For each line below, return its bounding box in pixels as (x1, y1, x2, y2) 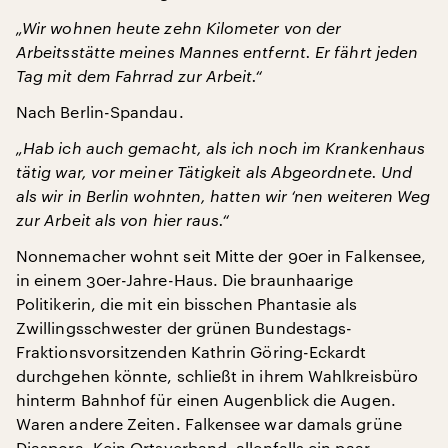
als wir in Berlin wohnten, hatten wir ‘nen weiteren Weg (16, 186, 431, 206)
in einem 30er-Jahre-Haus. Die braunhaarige (16, 270, 354, 290)
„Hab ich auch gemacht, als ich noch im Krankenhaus (16, 138, 425, 158)
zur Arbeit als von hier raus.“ (16, 210, 230, 230)
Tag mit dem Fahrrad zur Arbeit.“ (16, 66, 263, 86)
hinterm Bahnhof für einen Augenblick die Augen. (16, 390, 396, 410)
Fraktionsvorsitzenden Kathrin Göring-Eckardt (16, 342, 367, 362)
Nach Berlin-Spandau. (16, 102, 184, 122)
